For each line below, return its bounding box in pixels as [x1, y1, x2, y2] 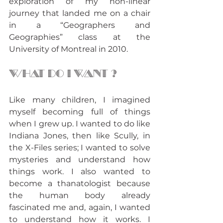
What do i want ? [9, 67, 116, 80]
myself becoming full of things [9, 107, 150, 116]
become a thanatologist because [9, 178, 150, 188]
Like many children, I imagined [9, 95, 150, 105]
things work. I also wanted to [9, 166, 150, 176]
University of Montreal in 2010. [9, 44, 128, 54]
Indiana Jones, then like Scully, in [9, 130, 150, 140]
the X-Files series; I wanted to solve [9, 142, 150, 152]
